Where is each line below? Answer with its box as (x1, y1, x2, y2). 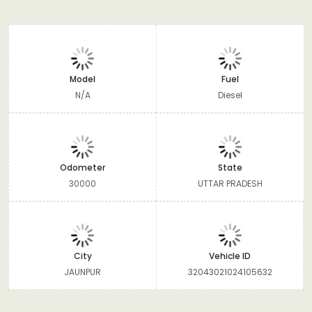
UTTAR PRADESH (198, 177, 263, 189)
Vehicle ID (209, 249, 251, 262)
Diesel (218, 88, 242, 101)
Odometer (60, 161, 105, 173)
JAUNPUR (64, 265, 101, 278)
